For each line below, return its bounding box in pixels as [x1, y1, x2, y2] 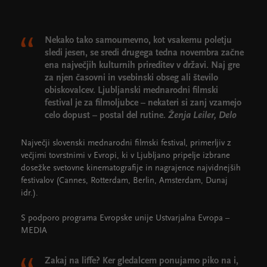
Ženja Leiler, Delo [168, 111, 237, 121]
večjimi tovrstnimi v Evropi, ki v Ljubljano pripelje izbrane [21, 151, 230, 161]
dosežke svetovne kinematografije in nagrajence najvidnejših [21, 164, 241, 173]
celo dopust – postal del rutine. [45, 111, 168, 121]
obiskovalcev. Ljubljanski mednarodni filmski [45, 86, 218, 96]
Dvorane [88, 7, 118, 17]
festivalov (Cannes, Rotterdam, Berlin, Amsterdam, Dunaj [21, 176, 228, 186]
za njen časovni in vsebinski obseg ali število [45, 73, 218, 83]
